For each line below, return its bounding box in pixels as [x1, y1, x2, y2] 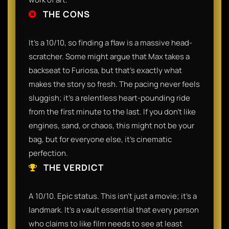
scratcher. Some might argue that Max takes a [29, 51, 190, 62]
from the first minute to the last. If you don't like [29, 106, 196, 117]
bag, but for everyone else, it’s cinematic [29, 133, 172, 145]
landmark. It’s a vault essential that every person [29, 204, 199, 215]
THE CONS [41, 8, 90, 20]
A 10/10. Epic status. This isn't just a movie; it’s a [29, 190, 197, 201]
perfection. [29, 147, 68, 158]
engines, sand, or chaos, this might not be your [29, 120, 194, 131]
